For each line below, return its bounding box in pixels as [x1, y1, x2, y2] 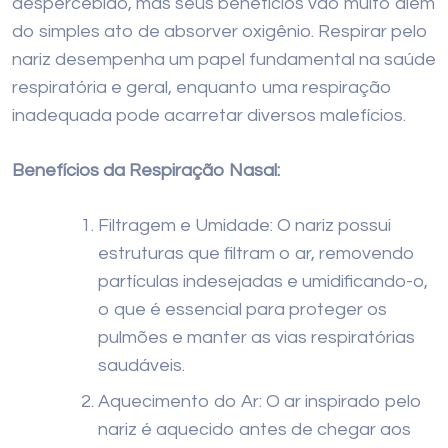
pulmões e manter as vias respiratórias [98, 328, 415, 347]
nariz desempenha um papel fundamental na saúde [12, 50, 436, 69]
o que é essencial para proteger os [98, 300, 387, 319]
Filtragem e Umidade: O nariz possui [98, 216, 391, 235]
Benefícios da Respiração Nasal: [12, 161, 280, 180]
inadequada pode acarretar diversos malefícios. [12, 106, 406, 125]
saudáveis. [98, 356, 185, 375]
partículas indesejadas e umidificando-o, [98, 272, 428, 291]
